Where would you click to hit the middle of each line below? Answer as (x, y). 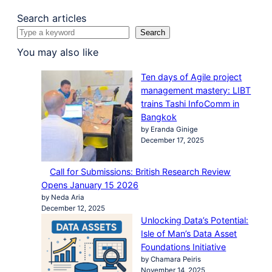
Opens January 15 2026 (90, 185)
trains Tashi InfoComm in (190, 104)
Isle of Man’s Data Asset (189, 234)
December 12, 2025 (73, 209)
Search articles (52, 18)
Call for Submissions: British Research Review (141, 172)
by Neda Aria (63, 198)
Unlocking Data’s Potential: (195, 220)
